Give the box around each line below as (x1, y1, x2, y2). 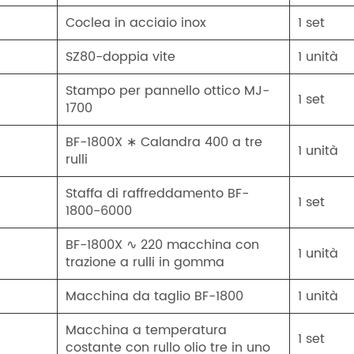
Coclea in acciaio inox (66, 13, 207, 34)
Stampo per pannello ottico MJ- (66, 81, 270, 102)
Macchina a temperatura (66, 320, 228, 341)
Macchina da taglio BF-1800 (66, 286, 244, 307)
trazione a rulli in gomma (66, 252, 225, 273)
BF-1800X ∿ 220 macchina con (66, 235, 260, 256)
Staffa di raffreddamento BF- (66, 183, 250, 205)
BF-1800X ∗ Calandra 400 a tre (66, 132, 263, 153)
